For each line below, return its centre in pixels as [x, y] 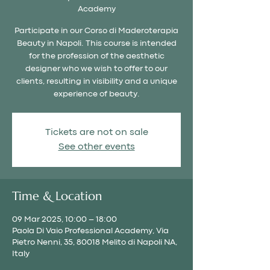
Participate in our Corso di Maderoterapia [96, 30]
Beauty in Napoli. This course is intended [96, 43]
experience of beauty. [96, 94]
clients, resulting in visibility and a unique [96, 81]
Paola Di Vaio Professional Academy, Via [90, 231]
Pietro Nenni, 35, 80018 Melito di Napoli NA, [95, 242]
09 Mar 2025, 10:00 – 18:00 [64, 219]
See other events [96, 147]
